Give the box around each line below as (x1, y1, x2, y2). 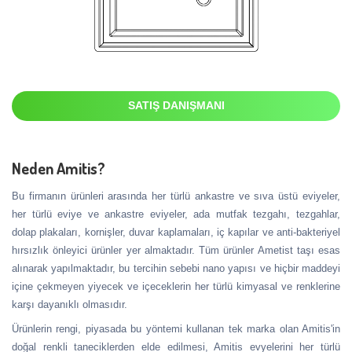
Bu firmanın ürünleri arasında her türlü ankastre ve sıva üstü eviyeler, (12, 189, 340, 202)
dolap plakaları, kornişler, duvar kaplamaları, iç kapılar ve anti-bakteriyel (12, 225, 340, 238)
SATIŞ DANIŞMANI (127, 98, 225, 112)
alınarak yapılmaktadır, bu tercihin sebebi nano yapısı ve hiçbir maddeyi (12, 262, 340, 274)
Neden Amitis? (12, 157, 105, 178)
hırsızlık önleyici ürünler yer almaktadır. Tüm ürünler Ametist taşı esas (12, 244, 340, 256)
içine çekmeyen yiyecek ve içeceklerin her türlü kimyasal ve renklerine (12, 280, 340, 292)
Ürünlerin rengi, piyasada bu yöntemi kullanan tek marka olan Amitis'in (12, 322, 340, 335)
